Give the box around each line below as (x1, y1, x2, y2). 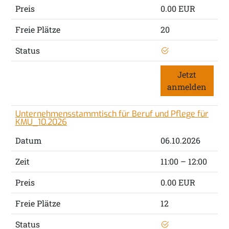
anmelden (167, 81, 207, 93)
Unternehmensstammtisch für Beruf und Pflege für (15, 108, 209, 120)
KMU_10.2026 (15, 117, 67, 128)
